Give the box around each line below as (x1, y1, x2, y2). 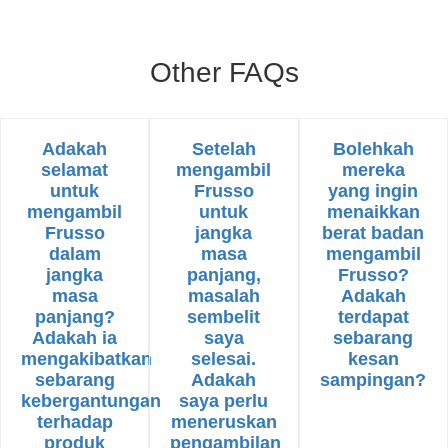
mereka (341, 160, 405, 180)
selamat (41, 160, 109, 180)
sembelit (187, 307, 261, 327)
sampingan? (320, 370, 427, 390)
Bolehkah (332, 139, 414, 159)
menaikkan (326, 202, 420, 222)
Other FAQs (149, 57, 299, 88)
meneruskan (170, 412, 277, 432)
